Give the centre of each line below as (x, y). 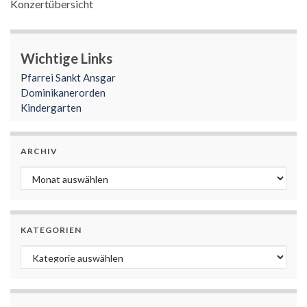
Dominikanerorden (63, 92)
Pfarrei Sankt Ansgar (68, 77)
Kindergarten (51, 107)
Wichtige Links (66, 58)
